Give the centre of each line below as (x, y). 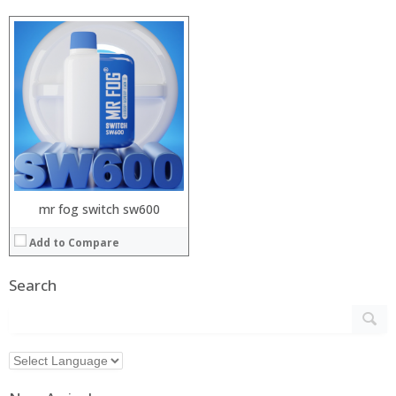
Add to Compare (74, 243)
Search (33, 285)
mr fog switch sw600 (99, 209)
